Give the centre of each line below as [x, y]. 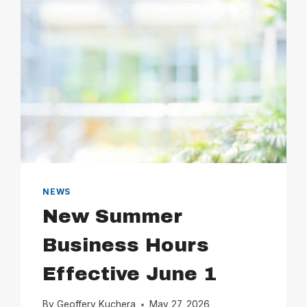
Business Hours [126, 245]
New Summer [113, 216]
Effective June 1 [130, 273]
